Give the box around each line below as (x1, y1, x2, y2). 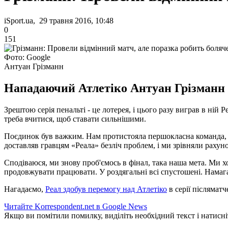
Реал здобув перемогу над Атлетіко (45, 184, 167, 193)
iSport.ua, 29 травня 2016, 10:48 (4, 16, 113, 25)
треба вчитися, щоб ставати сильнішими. (4, 114, 146, 123)
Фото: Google (4, 52, 50, 62)
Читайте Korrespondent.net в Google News (4, 202, 147, 211)
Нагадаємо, (4, 184, 45, 193)
